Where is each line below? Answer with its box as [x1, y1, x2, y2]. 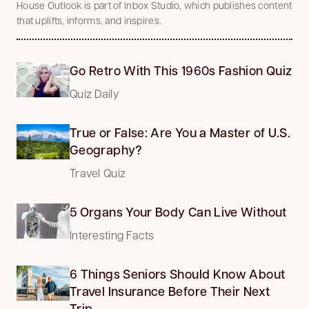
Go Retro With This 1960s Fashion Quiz [70, 61, 292, 79]
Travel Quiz [70, 165, 126, 180]
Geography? [70, 141, 143, 158]
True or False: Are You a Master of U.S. [70, 123, 291, 141]
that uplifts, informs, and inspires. [17, 13, 162, 26]
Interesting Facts [70, 227, 154, 242]
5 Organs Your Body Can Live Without [70, 203, 287, 220]
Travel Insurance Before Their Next [70, 282, 270, 299]
